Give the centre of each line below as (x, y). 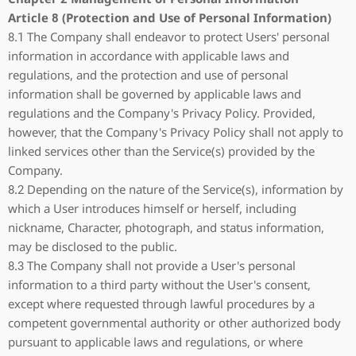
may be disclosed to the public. (93, 246)
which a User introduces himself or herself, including (152, 208)
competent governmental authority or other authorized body (174, 323)
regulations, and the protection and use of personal (148, 75)
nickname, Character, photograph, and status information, (166, 227)
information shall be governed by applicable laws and (155, 94)
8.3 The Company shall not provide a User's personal (152, 265)
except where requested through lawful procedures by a (161, 304)
